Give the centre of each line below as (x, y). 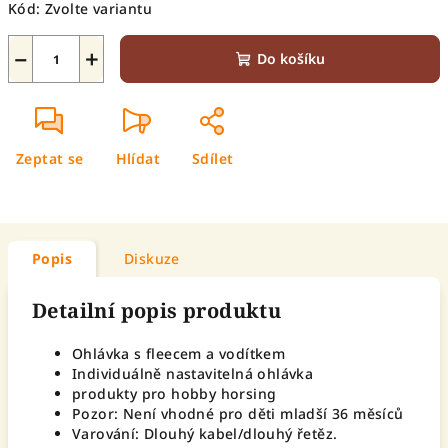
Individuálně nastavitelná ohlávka (193, 373)
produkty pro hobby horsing (174, 393)
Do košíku (290, 58)
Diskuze (152, 258)
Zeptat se (50, 158)
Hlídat (138, 158)
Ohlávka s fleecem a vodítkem (179, 353)
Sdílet (213, 158)
